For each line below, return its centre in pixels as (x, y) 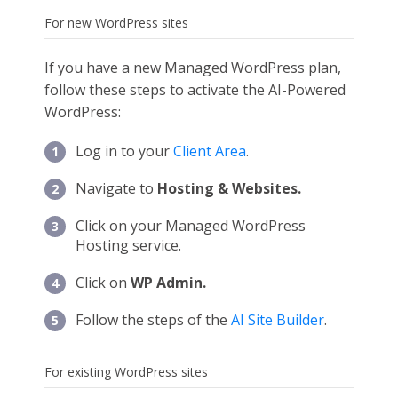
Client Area (210, 151)
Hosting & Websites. (229, 188)
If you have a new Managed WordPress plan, (193, 68)
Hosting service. (128, 245)
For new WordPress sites (116, 23)
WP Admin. (168, 283)
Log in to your (124, 151)
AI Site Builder (278, 320)
